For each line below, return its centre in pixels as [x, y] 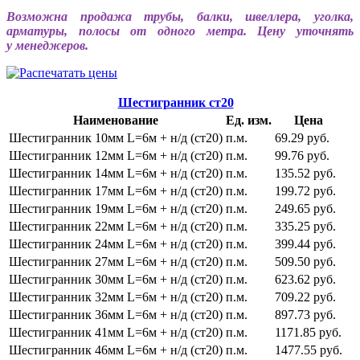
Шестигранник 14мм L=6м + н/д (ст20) [116, 174]
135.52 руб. [305, 174]
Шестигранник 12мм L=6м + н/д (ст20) [116, 156]
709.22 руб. [305, 297]
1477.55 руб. [309, 350]
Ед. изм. [249, 121]
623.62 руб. [305, 280]
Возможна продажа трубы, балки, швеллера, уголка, [180, 17]
